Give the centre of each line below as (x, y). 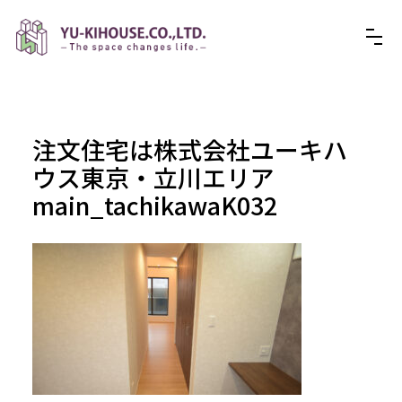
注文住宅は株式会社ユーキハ (189, 149)
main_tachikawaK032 (154, 205)
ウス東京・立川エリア (153, 177)
